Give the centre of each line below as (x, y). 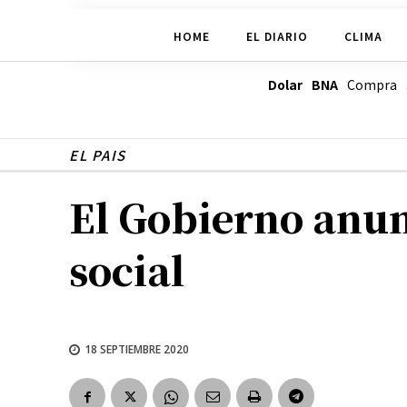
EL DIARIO (277, 35)
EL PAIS (98, 155)
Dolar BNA (303, 85)
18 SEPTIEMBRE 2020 (137, 349)
